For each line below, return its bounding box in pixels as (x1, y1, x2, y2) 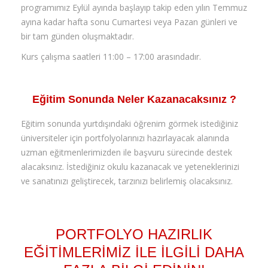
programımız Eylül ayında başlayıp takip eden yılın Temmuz (21, 1, 247, 13)
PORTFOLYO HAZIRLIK (56, 226, 212, 242)
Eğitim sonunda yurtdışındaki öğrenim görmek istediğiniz (21, 117, 238, 129)
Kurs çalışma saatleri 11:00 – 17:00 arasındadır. (21, 50, 201, 62)
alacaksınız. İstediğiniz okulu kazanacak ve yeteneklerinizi (21, 160, 239, 172)
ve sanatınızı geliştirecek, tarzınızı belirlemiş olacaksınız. (21, 175, 233, 187)
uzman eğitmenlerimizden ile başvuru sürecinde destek (21, 146, 232, 158)
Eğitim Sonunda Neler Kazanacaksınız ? (32, 93, 236, 105)
